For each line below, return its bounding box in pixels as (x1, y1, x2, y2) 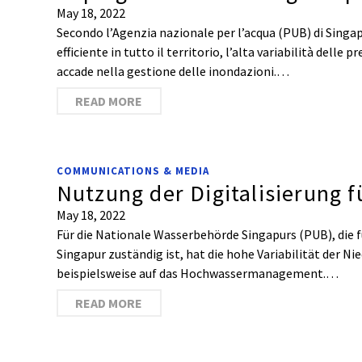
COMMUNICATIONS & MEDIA (56, 164, 209, 178)
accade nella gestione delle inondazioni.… (56, 63, 289, 79)
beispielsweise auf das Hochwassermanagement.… (56, 265, 339, 281)
